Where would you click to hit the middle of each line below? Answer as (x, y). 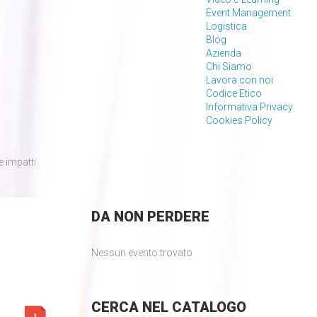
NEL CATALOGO (192, 307)
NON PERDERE (160, 217)
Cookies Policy (240, 120)
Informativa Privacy (250, 107)
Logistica (227, 26)
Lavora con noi (240, 80)
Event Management (249, 13)
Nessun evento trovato (142, 253)
